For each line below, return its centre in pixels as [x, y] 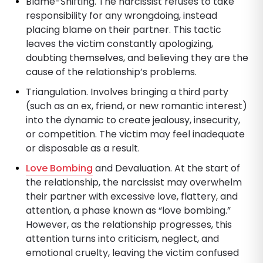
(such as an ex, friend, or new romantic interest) [136, 106]
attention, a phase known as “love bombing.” [128, 210]
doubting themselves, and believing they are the [137, 58]
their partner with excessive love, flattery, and [132, 196]
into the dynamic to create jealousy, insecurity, [133, 120]
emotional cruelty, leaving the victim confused [132, 252]
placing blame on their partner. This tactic [124, 29]
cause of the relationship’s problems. [111, 72]
